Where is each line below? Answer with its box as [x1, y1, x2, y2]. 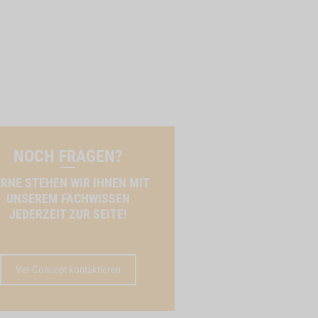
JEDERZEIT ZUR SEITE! [9, 207, 127, 221]
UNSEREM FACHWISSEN [6, 191, 130, 206]
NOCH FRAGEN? [13, 146, 123, 166]
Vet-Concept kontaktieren [15, 263, 121, 276]
